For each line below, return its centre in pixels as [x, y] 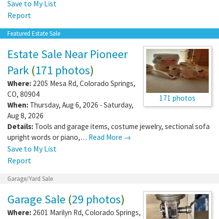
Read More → [110, 137]
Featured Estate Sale [34, 33]
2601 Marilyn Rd [57, 212]
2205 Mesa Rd [55, 83]
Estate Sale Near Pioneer [67, 54]
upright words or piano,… [48, 137]
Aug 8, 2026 [25, 115]
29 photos [96, 199]
